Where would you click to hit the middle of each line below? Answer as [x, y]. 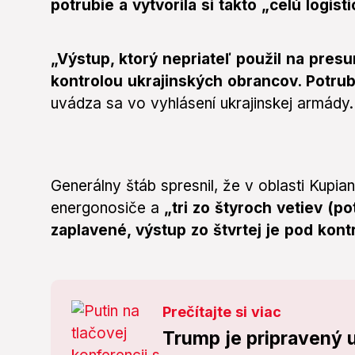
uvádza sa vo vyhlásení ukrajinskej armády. [202, 104]
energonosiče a [105, 208]
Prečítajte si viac [222, 312]
